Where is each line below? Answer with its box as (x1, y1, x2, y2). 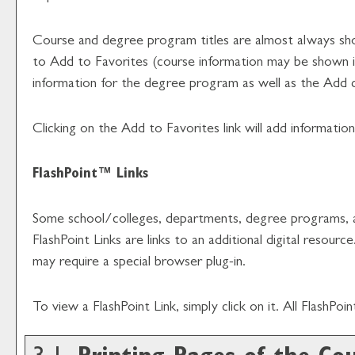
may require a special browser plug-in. (32, 256, 246, 270)
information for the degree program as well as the (32, 78, 323, 92)
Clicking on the (32, 123, 121, 137)
